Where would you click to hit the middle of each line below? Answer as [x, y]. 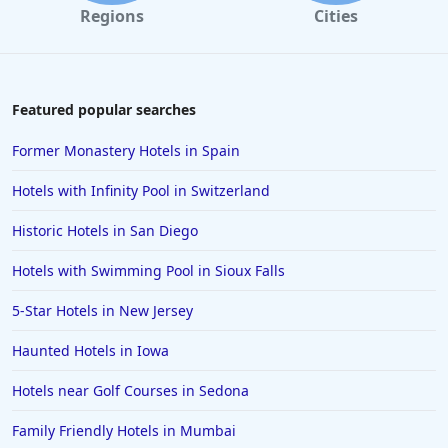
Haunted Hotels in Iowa [90, 351]
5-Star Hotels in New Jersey [102, 311]
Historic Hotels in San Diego [105, 231]
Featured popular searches [104, 110]
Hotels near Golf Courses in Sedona [130, 391]
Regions [112, 16]
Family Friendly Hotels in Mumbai [124, 431]
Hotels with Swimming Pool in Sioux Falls [148, 271]
